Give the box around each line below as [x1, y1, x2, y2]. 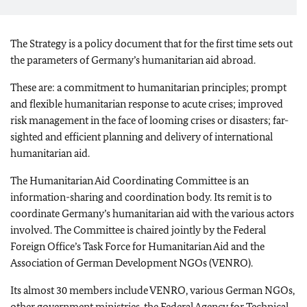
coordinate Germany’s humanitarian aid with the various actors [10, 207, 294, 220]
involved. [10, 223, 52, 236]
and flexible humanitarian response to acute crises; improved [10, 97, 283, 110]
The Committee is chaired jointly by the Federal [54, 223, 266, 236]
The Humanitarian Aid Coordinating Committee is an [10, 174, 249, 187]
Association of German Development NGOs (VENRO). [10, 256, 253, 269]
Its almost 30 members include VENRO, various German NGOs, [10, 284, 295, 297]
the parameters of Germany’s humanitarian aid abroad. [10, 53, 256, 66]
